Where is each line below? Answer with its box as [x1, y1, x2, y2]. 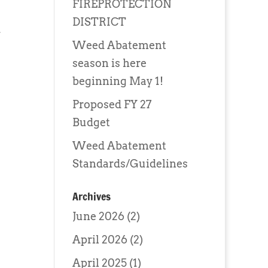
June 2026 [72, 210, 124, 223]
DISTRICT [72, 16, 126, 28]
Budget [72, 116, 110, 129]
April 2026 [72, 233, 127, 246]
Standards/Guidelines [72, 157, 188, 170]
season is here [72, 57, 147, 69]
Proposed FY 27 [72, 98, 151, 111]
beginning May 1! [72, 75, 163, 87]
